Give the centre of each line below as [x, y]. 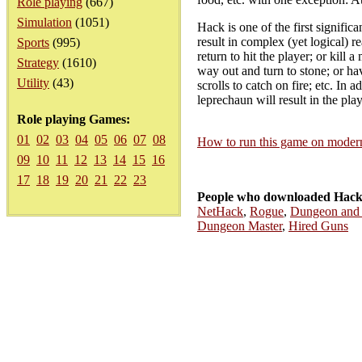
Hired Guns [318, 226]
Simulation [44, 22]
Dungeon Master [240, 226]
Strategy [38, 63]
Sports [33, 42]
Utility [33, 83]
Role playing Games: [74, 119]
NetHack [220, 211]
